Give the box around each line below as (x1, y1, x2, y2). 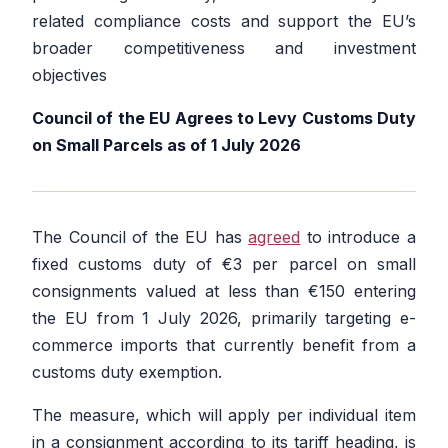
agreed (248, 227, 301, 248)
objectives (32, 65, 107, 86)
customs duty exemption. (32, 362, 222, 383)
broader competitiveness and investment (32, 38, 416, 59)
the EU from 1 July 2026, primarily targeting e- (32, 308, 416, 329)
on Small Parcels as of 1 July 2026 (32, 135, 301, 156)
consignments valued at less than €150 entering (32, 281, 416, 302)
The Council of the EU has (32, 227, 249, 248)
